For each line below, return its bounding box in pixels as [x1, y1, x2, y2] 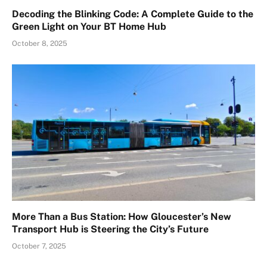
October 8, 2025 [12, 39, 67, 48]
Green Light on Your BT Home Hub [12, 20, 166, 32]
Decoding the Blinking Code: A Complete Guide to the [12, 8, 253, 20]
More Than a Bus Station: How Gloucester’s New [12, 211, 231, 223]
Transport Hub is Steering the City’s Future [12, 223, 209, 235]
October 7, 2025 [12, 242, 66, 251]
